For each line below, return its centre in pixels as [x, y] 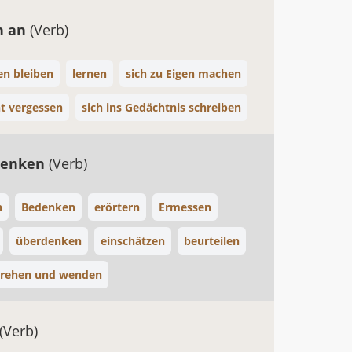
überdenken [49, 241]
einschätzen [133, 241]
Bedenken [48, 207]
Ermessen [185, 207]
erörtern [117, 207]
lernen [90, 73]
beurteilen [212, 241]
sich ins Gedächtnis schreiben [161, 107]
